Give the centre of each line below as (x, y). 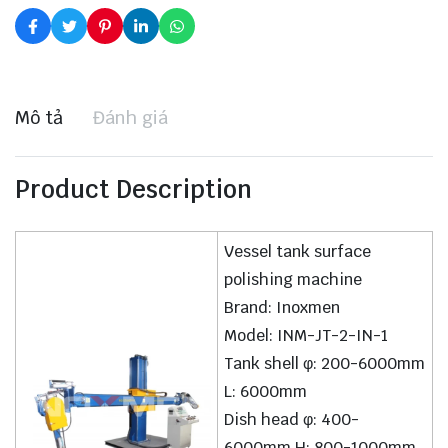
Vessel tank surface (298, 252)
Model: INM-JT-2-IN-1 (306, 336)
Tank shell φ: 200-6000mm (325, 364)
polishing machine (293, 280)
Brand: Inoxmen (282, 308)
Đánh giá (130, 118)
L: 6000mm (266, 392)
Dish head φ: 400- (292, 420)
